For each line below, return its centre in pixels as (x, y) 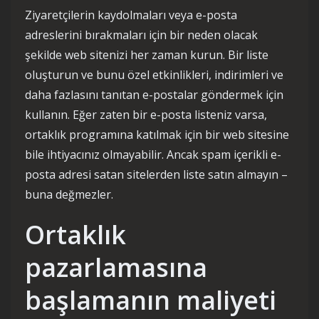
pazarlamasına (116, 267)
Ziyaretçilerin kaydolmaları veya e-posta (131, 15)
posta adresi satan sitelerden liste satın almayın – (156, 174)
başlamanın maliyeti (151, 300)
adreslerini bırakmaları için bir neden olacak (141, 35)
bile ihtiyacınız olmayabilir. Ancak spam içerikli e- (153, 155)
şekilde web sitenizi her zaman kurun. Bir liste (147, 55)
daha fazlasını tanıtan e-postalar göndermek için (154, 95)
